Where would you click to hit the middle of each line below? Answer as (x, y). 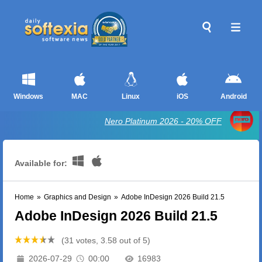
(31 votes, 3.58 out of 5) (105, 240)
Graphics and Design (77, 197)
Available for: (42, 163)
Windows (29, 96)
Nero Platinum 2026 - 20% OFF (163, 121)
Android (233, 96)
